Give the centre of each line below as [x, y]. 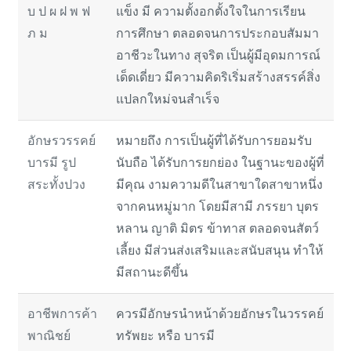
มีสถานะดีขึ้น [152, 272]
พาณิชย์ [49, 335]
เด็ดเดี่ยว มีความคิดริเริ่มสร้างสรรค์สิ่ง [218, 77]
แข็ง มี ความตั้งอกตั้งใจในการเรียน [210, 11]
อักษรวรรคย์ [61, 140]
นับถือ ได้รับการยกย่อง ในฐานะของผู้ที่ [220, 162]
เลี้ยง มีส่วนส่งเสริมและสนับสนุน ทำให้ [219, 250]
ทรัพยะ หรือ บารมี [165, 335]
